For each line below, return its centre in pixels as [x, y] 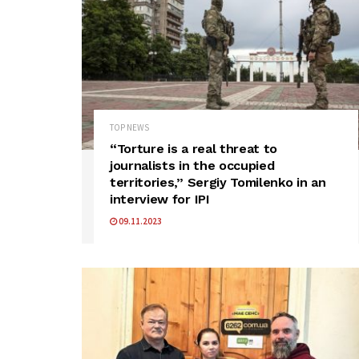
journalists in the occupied [192, 166]
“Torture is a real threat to [194, 149]
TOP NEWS [129, 128]
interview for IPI [160, 200]
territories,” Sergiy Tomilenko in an [218, 183]
